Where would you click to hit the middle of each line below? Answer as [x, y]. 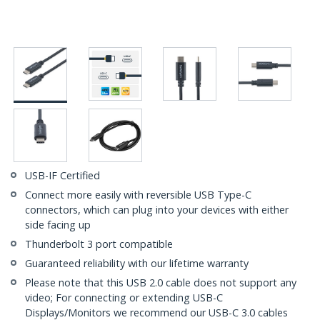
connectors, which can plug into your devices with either [157, 210]
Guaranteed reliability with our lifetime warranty [137, 264]
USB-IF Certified [62, 176]
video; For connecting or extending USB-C [124, 298]
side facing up [58, 225]
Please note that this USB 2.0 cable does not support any [161, 283]
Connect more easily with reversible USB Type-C [138, 195]
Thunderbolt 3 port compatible [99, 244]
